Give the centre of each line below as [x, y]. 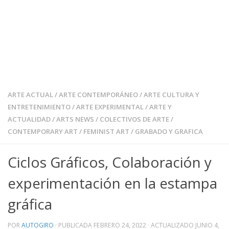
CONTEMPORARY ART [43, 132]
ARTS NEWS [75, 119]
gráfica [30, 204]
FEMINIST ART [106, 132]
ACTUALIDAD [29, 119]
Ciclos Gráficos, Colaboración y [110, 162]
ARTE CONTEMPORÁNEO [98, 95]
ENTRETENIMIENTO [39, 107]
